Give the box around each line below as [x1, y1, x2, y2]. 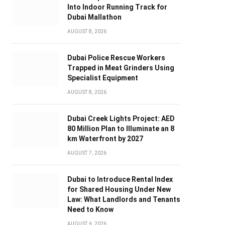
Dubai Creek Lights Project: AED [67, 115, 175, 123]
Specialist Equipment [67, 74, 138, 82]
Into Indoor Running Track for [67, 3, 167, 12]
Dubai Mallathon [67, 13, 122, 22]
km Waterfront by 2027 [67, 135, 143, 143]
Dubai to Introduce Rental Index [67, 175, 173, 184]
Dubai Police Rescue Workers [67, 54, 165, 62]
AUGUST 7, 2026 [67, 150, 107, 156]
